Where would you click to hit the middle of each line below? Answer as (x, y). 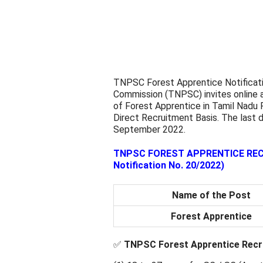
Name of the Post (211, 195)
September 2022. (149, 129)
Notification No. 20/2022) (169, 166)
